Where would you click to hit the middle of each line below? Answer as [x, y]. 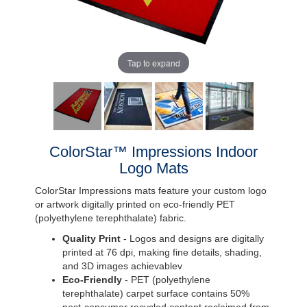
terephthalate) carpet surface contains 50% [156, 293]
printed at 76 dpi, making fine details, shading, [162, 252]
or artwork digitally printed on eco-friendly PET [135, 204]
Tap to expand [153, 62]
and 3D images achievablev [122, 266]
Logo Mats [153, 168]
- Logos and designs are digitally [192, 238]
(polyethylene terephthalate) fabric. [110, 218]
